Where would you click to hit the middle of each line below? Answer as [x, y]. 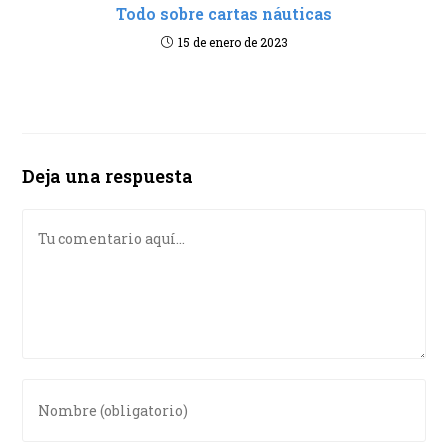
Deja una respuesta [108, 175]
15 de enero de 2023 [232, 41]
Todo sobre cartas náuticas [224, 13]
